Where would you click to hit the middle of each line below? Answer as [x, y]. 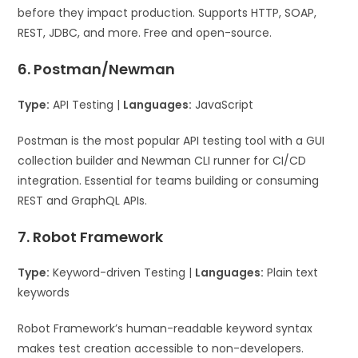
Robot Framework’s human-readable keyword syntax [165, 328]
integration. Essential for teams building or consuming [169, 180]
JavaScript [223, 104]
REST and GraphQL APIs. [83, 200]
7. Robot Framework [91, 237]
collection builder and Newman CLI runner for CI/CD [162, 160]
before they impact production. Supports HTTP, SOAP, [167, 12]
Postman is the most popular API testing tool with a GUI [171, 140]
